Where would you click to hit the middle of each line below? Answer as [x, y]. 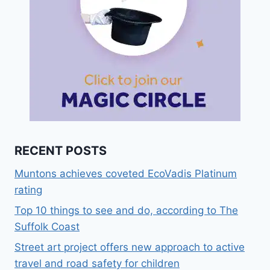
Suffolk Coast [47, 226]
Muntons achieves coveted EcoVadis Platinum [126, 173]
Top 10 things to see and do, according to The [126, 210]
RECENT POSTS [61, 150]
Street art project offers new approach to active [130, 247]
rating [28, 190]
